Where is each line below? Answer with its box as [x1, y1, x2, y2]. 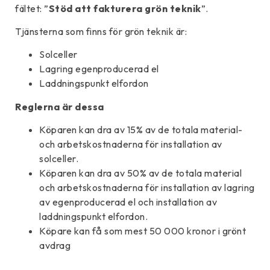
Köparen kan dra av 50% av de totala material [39, 167, 242, 180]
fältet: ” [15, 2, 49, 14]
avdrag [39, 239, 71, 252]
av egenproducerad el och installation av [39, 196, 217, 209]
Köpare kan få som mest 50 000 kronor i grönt [39, 225, 246, 237]
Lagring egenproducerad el [39, 63, 159, 75]
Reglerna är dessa [15, 100, 104, 113]
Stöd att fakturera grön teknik [48, 2, 201, 14]
